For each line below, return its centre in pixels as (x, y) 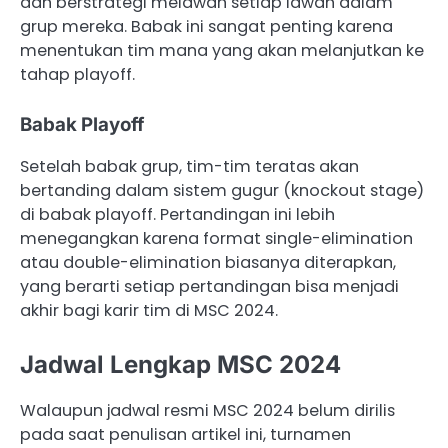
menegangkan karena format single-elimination (216, 238)
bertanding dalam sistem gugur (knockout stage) (222, 190)
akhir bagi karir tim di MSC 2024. (149, 310)
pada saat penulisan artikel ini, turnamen (185, 434)
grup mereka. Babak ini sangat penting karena (206, 26)
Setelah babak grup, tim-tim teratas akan (189, 166)
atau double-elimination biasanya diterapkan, (208, 262)
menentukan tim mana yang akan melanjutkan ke (222, 50)
